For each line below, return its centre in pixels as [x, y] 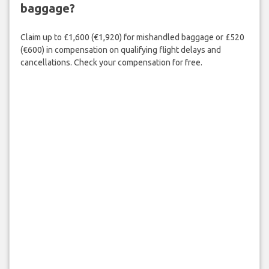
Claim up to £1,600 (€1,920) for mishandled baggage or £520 [132, 38]
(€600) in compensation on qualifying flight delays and [120, 50]
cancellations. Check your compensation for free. [111, 63]
